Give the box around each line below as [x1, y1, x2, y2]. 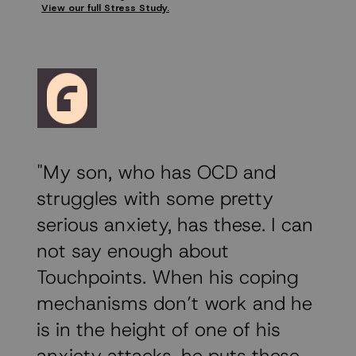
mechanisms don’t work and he [37, 291, 312, 317]
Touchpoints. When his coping [37, 265, 299, 291]
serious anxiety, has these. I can [37, 212, 313, 238]
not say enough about [37, 238, 229, 265]
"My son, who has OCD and [37, 160, 276, 186]
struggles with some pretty [37, 186, 273, 212]
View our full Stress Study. [41, 2, 169, 15]
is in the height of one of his [37, 317, 281, 343]
